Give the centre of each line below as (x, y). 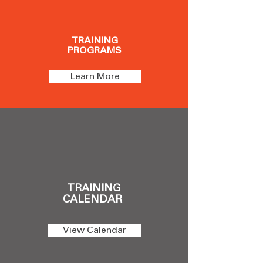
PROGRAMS (95, 50)
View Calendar (95, 230)
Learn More (95, 76)
